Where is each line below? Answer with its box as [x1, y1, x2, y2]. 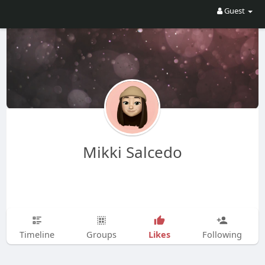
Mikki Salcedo [82, 141, 182, 163]
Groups [86, 228, 117, 240]
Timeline [19, 228, 54, 240]
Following [202, 228, 242, 240]
